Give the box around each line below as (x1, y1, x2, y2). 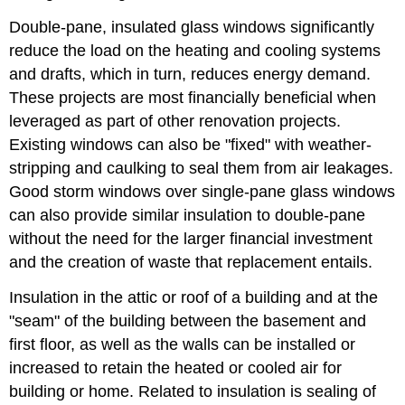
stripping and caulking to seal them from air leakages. (9, 158, 394, 177)
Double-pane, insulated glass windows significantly (9, 17, 375, 36)
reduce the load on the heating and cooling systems (9, 41, 381, 60)
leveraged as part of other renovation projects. (9, 111, 342, 130)
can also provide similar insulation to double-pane (9, 205, 366, 224)
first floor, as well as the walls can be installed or (9, 334, 356, 353)
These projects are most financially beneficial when (9, 88, 377, 107)
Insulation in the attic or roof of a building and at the (9, 287, 379, 306)
